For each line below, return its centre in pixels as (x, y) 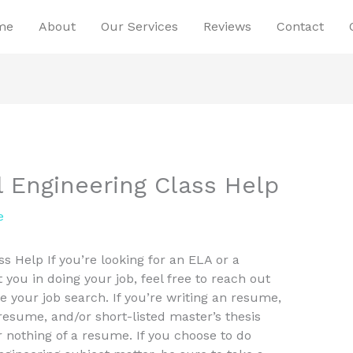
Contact (300, 26)
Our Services (139, 26)
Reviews (227, 26)
